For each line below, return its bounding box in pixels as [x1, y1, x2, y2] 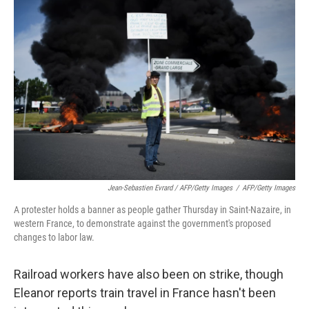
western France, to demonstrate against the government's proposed [14, 218, 271, 230]
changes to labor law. [14, 232, 94, 243]
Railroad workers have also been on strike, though [14, 267, 283, 282]
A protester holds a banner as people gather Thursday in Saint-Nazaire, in [14, 204, 291, 216]
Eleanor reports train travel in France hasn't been [14, 286, 276, 301]
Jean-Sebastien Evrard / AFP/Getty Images [108, 183, 232, 193]
